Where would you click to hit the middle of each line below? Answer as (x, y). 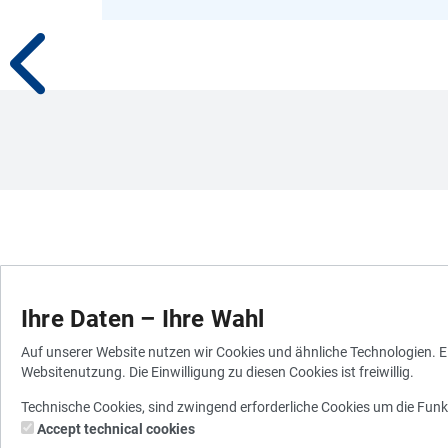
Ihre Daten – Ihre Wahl (143, 319)
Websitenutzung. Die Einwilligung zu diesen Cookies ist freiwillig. (217, 372)
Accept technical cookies (116, 429)
